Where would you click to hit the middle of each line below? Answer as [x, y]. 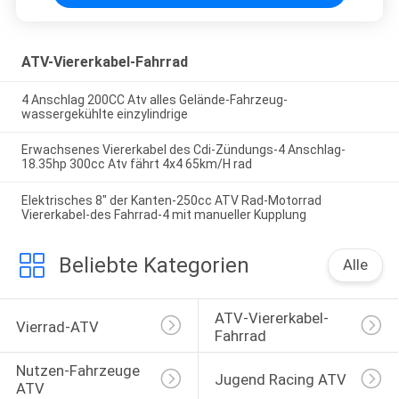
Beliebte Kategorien [154, 266]
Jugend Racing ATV [280, 380]
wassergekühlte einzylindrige [104, 114]
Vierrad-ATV [57, 326]
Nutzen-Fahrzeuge [79, 371]
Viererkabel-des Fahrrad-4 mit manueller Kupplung [163, 215]
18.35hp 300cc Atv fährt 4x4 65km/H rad [136, 164]
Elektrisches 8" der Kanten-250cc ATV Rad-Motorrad [171, 201]
